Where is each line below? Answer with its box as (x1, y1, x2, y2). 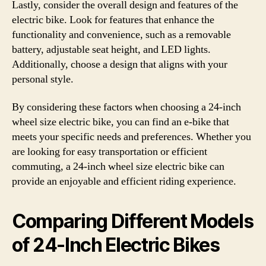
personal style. (12, 72, 74, 86)
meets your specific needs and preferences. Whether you (12, 130, 251, 144)
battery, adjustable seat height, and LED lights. (12, 42, 211, 56)
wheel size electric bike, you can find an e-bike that (12, 115, 229, 129)
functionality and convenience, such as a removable (12, 27, 231, 42)
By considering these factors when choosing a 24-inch (12, 100, 241, 114)
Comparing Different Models (12, 210, 254, 233)
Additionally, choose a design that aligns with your (12, 57, 227, 71)
